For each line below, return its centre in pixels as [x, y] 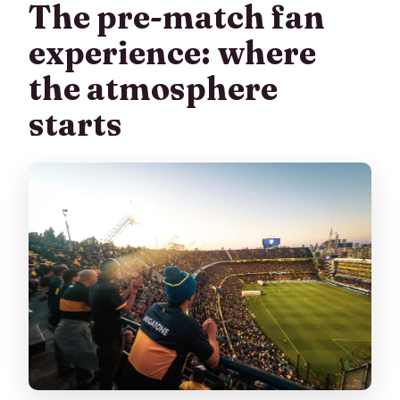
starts [76, 124]
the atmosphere [154, 88]
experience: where [173, 52]
